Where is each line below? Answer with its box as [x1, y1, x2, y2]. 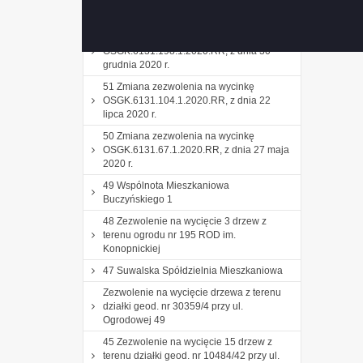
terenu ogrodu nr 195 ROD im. [103, 228, 236, 241]
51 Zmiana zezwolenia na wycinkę [103, 80, 254, 92]
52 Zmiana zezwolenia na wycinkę [103, 31, 254, 43]
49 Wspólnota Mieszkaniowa [103, 179, 229, 191]
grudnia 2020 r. [103, 58, 169, 70]
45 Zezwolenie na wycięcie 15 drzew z [103, 335, 272, 348]
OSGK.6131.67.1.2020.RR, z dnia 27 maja [103, 143, 289, 156]
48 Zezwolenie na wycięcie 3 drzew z [103, 215, 267, 227]
